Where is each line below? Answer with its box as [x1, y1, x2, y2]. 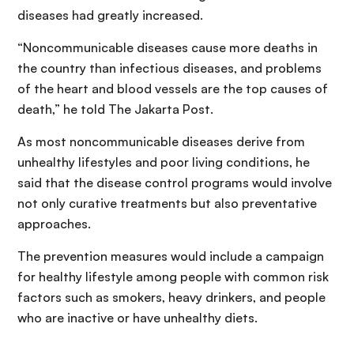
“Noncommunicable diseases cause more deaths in [17, 40, 318, 56]
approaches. [17, 216, 91, 232]
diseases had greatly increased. [17, 7, 203, 24]
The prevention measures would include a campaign [17, 248, 324, 265]
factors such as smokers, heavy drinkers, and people [17, 289, 326, 306]
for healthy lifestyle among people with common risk [17, 269, 329, 285]
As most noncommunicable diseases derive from [17, 134, 305, 150]
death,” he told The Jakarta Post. [17, 101, 213, 118]
